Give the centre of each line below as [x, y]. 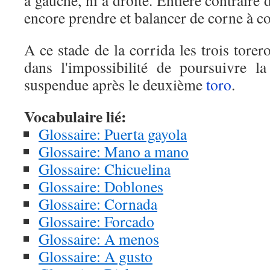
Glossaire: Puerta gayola [113, 134]
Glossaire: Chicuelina [105, 169]
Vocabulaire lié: [75, 116]
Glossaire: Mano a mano [114, 151]
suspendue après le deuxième [115, 84]
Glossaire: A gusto [96, 256]
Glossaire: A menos [99, 239]
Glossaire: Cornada [98, 204]
